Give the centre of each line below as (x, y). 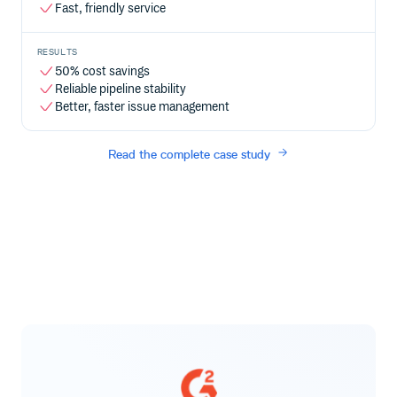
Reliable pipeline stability (120, 89)
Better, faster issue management (142, 106)
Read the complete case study (190, 155)
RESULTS (57, 51)
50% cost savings (102, 71)
